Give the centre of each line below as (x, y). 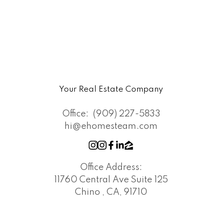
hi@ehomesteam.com (111, 127)
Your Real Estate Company (111, 89)
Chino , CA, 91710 (111, 193)
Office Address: (111, 168)
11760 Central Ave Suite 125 (111, 180)
